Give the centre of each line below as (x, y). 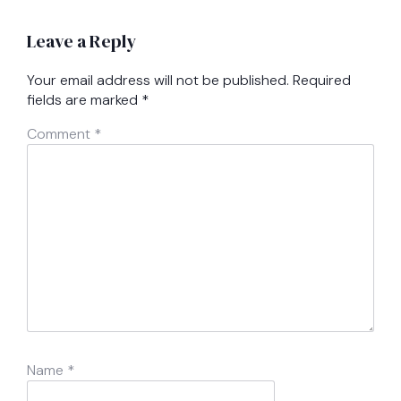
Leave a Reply (81, 41)
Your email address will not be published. (158, 80)
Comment (60, 133)
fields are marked (84, 99)
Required (322, 80)
